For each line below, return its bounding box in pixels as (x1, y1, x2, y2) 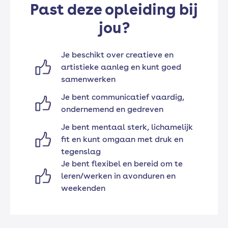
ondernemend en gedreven (61, 104, 163, 114)
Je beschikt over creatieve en (61, 49, 174, 60)
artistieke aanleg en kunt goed (61, 62, 181, 72)
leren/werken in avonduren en (61, 170, 176, 181)
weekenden (61, 183, 105, 193)
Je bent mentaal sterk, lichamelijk (61, 122, 193, 132)
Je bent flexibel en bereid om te (61, 158, 183, 168)
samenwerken (61, 74, 116, 84)
